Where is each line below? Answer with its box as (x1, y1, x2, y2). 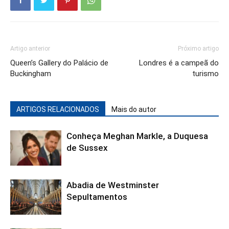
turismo (192, 68, 219, 78)
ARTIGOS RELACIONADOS (16, 105, 99, 113)
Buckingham (10, 68, 51, 78)
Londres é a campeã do (139, 58, 219, 67)
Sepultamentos (66, 191, 127, 202)
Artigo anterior (10, 44, 50, 52)
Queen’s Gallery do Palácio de (10, 58, 108, 67)
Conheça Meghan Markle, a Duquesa (66, 130, 208, 141)
